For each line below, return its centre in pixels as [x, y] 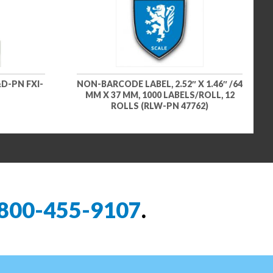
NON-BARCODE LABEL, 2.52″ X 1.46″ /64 [160, 84]
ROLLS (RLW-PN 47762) [160, 106]
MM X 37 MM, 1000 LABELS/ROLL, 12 [160, 95]
